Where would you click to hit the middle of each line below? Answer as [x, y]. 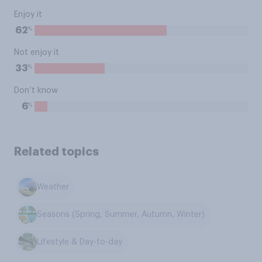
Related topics [56, 151]
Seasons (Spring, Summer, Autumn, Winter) [121, 215]
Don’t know [36, 91]
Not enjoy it [37, 53]
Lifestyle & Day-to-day [80, 242]
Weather [53, 187]
